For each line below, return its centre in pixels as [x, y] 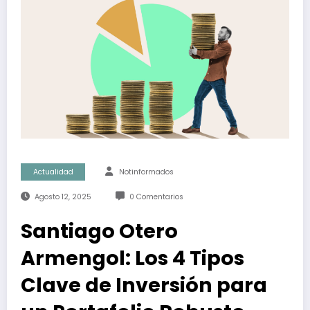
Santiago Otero [99, 231]
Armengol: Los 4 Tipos [133, 258]
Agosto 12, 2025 [63, 197]
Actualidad [53, 172]
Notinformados [146, 172]
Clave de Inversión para [144, 285]
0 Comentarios [156, 197]
